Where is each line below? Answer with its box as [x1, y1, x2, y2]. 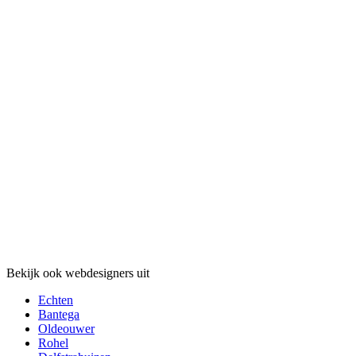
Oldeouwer [38, 322, 95, 336]
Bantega [38, 308, 79, 322]
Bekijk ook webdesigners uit [6, 266, 149, 281]
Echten [38, 293, 73, 308]
